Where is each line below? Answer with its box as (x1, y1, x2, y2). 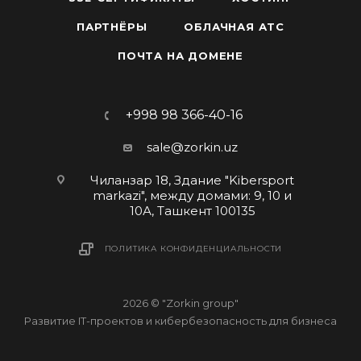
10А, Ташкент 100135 (129, 203, 255, 219)
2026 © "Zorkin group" (122, 297, 239, 310)
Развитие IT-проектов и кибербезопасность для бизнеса (24, 314, 337, 328)
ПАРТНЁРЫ (76, 20, 147, 34)
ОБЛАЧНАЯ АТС (184, 20, 284, 34)
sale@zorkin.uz (147, 139, 238, 156)
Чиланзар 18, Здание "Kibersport (90, 172, 294, 189)
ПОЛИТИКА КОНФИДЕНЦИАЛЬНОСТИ (104, 243, 283, 255)
